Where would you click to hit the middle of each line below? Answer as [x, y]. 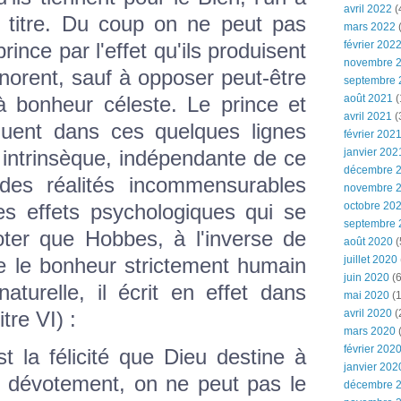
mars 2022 [370, 27]
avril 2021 [368, 116]
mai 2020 [367, 295]
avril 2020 [368, 313]
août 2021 [368, 98]
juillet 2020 [371, 260]
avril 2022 [368, 9]
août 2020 [368, 242]
